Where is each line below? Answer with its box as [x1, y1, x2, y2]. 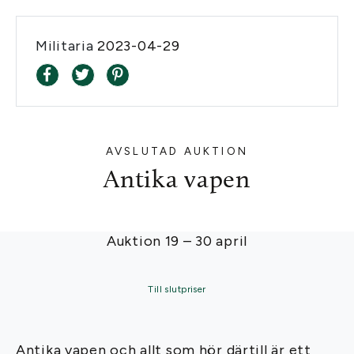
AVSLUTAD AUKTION [105, 145, 249, 157]
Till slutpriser [148, 284, 206, 295]
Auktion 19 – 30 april [106, 232, 248, 250]
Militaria [36, 37, 98, 55]
